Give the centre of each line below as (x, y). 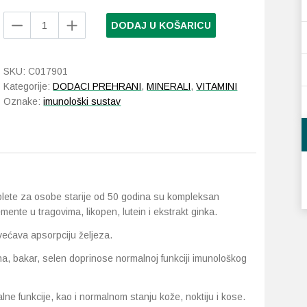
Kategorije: (28, 86)
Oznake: (24, 101)
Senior (17, 64)
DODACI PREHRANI (97, 86)
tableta (18, 94)
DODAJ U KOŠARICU (161, 25)
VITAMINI (217, 86)
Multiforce (24, 49)
